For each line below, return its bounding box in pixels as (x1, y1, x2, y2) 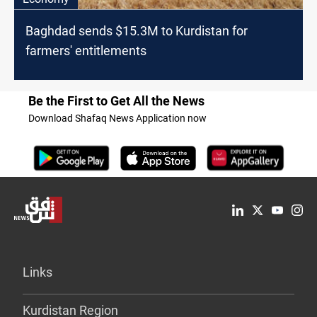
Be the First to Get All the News (28, 93, 204, 109)
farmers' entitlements (25, 43, 146, 59)
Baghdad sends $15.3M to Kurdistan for (25, 23, 248, 39)
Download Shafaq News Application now (28, 113, 207, 125)
